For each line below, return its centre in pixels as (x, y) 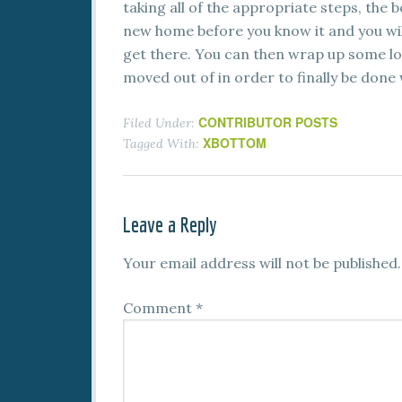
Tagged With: (163, 144)
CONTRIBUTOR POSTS (268, 122)
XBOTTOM (235, 143)
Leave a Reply (170, 224)
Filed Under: (161, 123)
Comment (159, 308)
